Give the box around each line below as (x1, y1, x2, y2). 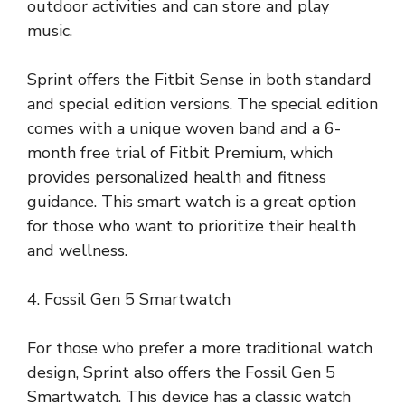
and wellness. (27, 239, 127, 261)
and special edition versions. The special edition (27, 92, 378, 115)
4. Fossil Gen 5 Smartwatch (27, 287, 231, 310)
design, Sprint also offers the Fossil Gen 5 (27, 361, 335, 383)
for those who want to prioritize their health (27, 214, 356, 237)
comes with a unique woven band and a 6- (27, 117, 341, 139)
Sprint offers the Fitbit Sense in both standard (27, 68, 372, 90)
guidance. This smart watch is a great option (27, 190, 356, 212)
